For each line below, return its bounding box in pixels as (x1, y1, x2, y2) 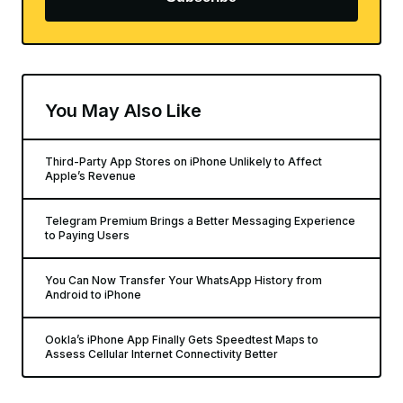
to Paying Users (45, 228, 130, 242)
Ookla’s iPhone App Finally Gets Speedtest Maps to (45, 332, 318, 346)
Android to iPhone (45, 287, 141, 301)
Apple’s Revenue (45, 168, 136, 183)
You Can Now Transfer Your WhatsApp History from (45, 273, 322, 287)
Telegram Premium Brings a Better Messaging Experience (45, 213, 355, 228)
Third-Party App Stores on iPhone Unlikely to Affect (45, 154, 322, 168)
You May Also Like (45, 99, 201, 121)
